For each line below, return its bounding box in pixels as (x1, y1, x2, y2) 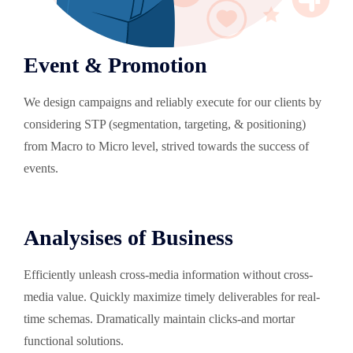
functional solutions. (24, 333, 124, 347)
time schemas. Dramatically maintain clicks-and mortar (24, 311, 295, 325)
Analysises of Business (24, 225, 233, 250)
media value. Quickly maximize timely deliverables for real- (24, 289, 320, 303)
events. (24, 161, 58, 175)
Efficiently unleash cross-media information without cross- (24, 267, 313, 281)
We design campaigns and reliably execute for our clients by (24, 95, 321, 109)
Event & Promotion (24, 52, 207, 77)
